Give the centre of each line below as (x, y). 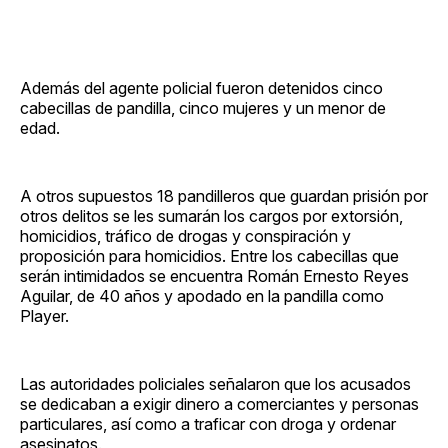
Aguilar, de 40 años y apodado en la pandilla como (202, 295)
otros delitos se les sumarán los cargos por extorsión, (211, 215)
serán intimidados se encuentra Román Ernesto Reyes (214, 275)
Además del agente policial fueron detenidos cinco (201, 87)
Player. (44, 315)
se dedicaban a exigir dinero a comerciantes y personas (219, 403)
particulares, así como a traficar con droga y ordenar (208, 423)
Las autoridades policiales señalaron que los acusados (215, 383)
